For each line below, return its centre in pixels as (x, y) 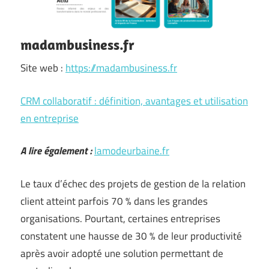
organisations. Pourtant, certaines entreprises (120, 218)
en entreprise (50, 118)
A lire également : (56, 151)
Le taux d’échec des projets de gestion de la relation (133, 183)
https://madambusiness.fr (121, 68)
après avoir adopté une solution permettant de (122, 253)
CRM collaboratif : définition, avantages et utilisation (134, 101)
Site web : (43, 68)
